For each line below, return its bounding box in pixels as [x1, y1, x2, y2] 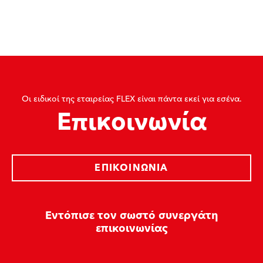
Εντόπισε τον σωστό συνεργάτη [45, 207, 218, 225]
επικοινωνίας [95, 220, 168, 238]
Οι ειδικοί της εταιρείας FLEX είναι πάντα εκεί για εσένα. [21, 92, 242, 106]
